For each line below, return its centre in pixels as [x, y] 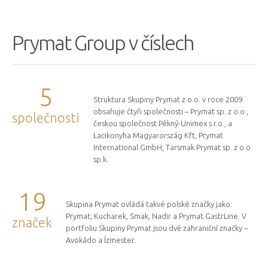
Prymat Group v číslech [103, 43]
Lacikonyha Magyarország [138, 135]
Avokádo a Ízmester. [101, 240]
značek [32, 223]
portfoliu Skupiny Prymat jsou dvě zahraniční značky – [157, 228]
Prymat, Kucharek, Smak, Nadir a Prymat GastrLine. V [156, 216]
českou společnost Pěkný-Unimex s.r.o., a [163, 124]
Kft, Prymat [204, 135]
